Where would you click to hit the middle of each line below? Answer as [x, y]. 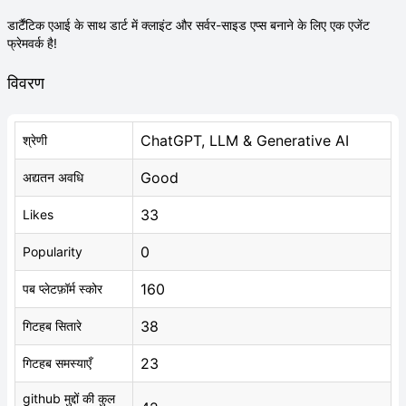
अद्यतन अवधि [53, 177]
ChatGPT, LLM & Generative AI [245, 140]
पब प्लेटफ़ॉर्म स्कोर [63, 289]
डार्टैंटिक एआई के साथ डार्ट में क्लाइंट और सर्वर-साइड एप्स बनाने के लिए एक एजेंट [188, 25]
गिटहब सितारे [52, 326]
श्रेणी [35, 140]
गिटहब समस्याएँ [57, 363]
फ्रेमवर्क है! [32, 43]
